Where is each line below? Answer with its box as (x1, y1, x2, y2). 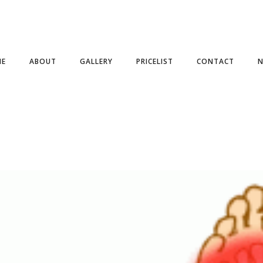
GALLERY (80, 56, 113, 66)
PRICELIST (136, 56, 173, 66)
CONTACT (197, 56, 234, 66)
